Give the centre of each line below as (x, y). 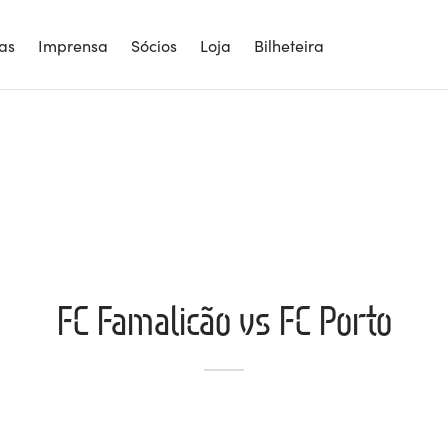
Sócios (154, 44)
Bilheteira (289, 44)
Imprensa (73, 44)
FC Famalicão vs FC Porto (224, 319)
